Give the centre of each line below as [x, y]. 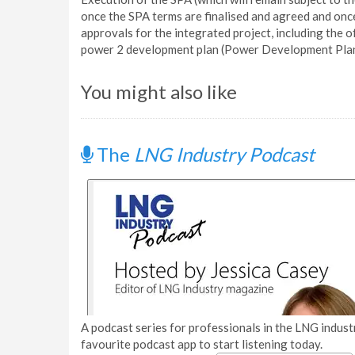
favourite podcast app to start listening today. [202, 344]
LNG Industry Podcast [224, 154]
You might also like [159, 92]
